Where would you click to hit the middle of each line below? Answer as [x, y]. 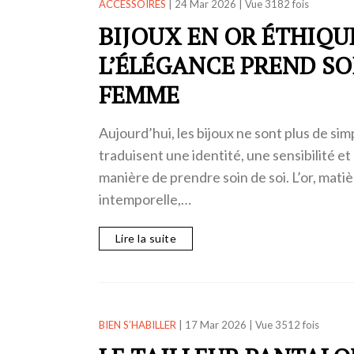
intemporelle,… [145, 199]
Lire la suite [145, 239]
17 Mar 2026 [215, 325]
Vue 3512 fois [287, 325]
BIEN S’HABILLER [137, 325]
